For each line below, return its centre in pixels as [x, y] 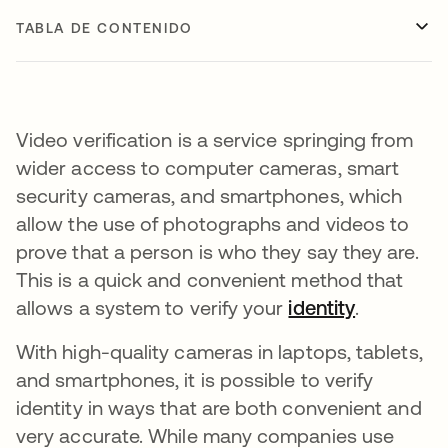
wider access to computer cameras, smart [208, 167]
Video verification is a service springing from [214, 139]
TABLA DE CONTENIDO [104, 28]
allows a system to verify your [152, 307]
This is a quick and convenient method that [210, 279]
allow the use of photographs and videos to [213, 223]
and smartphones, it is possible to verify [195, 379]
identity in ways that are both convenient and [219, 407]
